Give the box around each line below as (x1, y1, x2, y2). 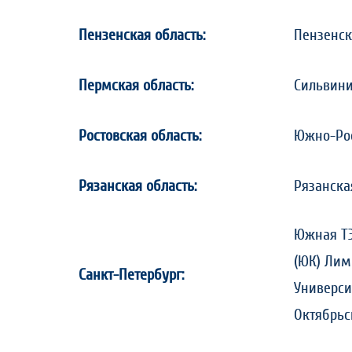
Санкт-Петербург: (79, 267, 184, 283)
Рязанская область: (79, 178, 196, 194)
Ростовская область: (79, 128, 201, 144)
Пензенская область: (79, 27, 205, 43)
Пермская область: (79, 78, 193, 93)
